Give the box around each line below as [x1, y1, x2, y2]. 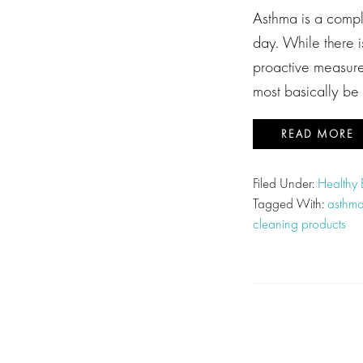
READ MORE [281, 126, 354, 141]
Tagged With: [253, 194, 327, 212]
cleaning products [253, 215, 346, 233]
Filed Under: [253, 174, 318, 192]
